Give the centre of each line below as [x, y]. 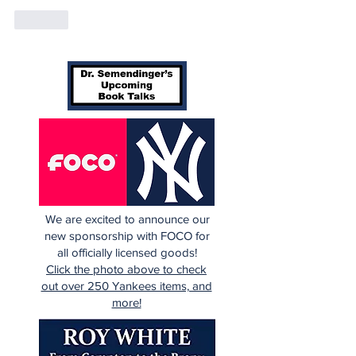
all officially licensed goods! [127, 252]
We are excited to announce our [127, 219]
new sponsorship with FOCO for [127, 235]
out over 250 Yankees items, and [126, 285]
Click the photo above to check [126, 269]
